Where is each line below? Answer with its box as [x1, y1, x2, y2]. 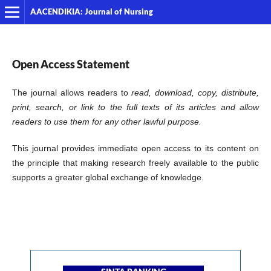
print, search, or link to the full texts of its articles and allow [11, 102, 260, 112]
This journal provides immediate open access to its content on [11, 143, 260, 153]
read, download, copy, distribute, [128, 87, 260, 97]
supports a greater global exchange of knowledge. [11, 172, 204, 182]
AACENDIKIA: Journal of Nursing [30, 7, 153, 16]
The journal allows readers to [11, 87, 128, 97]
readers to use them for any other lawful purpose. [11, 116, 204, 126]
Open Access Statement [11, 57, 129, 71]
